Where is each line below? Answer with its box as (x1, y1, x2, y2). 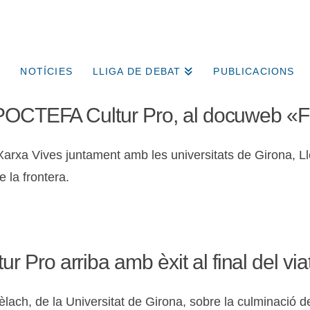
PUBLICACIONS (213, 66, 295, 77)
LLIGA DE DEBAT (92, 66, 181, 77)
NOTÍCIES (20, 66, 73, 77)
